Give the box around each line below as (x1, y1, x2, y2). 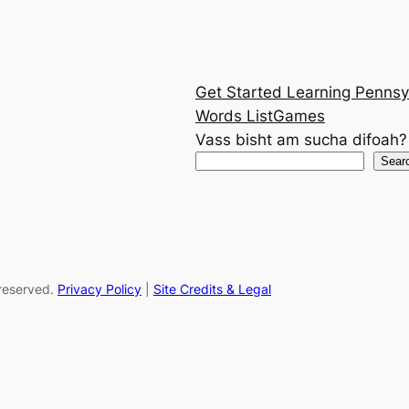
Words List (195, 107, 273, 126)
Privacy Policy (58, 280, 142, 297)
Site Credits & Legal (153, 280, 271, 297)
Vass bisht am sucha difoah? (195, 131, 407, 150)
